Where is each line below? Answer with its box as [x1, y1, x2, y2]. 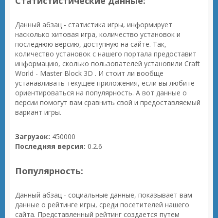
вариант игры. [15, 108, 61, 117]
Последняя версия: [15, 142, 86, 151]
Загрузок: [15, 132, 50, 141]
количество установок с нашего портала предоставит [15, 49, 197, 58]
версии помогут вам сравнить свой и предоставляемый [15, 98, 200, 107]
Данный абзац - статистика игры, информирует [15, 20, 172, 29]
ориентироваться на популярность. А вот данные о [15, 88, 187, 97]
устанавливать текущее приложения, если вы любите [15, 78, 195, 88]
